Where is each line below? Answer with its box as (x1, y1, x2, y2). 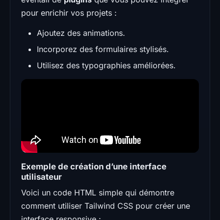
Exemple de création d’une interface (21, 161, 166, 171)
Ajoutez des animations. (37, 27, 125, 38)
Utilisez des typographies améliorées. (37, 60, 176, 70)
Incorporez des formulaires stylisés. (37, 44, 169, 54)
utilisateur (21, 171, 62, 182)
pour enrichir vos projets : (21, 7, 117, 18)
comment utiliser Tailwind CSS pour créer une (21, 200, 190, 211)
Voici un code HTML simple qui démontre (21, 187, 174, 197)
